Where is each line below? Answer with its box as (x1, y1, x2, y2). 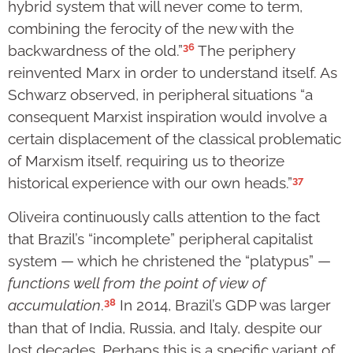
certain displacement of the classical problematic (8, 130, 341, 148)
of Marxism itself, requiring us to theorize (8, 152, 284, 170)
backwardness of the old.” (8, 42, 183, 60)
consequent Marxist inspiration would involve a (8, 108, 327, 126)
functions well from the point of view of (8, 274, 266, 292)
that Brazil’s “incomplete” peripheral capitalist (8, 230, 313, 248)
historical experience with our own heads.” (8, 174, 292, 192)
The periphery (195, 42, 295, 60)
